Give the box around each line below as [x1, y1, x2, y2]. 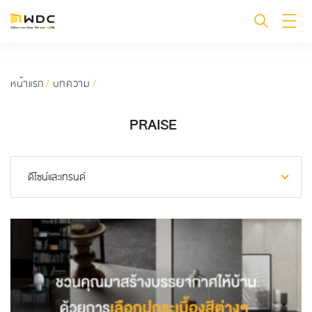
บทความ [52, 76, 91, 91]
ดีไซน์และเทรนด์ [28, 169, 86, 185]
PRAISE [129, 114, 177, 136]
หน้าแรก [10, 76, 44, 91]
